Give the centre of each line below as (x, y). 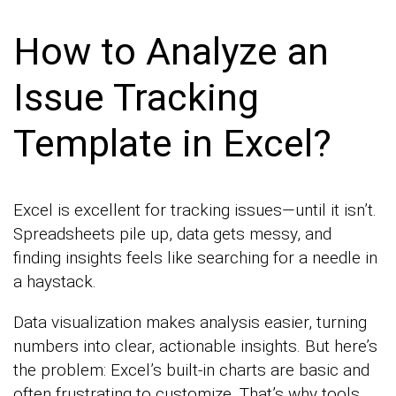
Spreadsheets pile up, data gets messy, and (172, 234)
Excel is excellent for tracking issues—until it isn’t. (195, 210)
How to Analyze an (171, 52)
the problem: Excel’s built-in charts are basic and (191, 370)
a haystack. (55, 282)
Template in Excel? (172, 144)
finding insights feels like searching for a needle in (195, 258)
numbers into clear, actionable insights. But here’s (195, 346)
